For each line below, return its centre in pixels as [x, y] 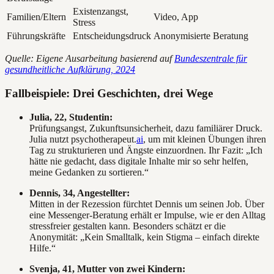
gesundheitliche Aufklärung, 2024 [70, 70]
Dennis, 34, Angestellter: [80, 193]
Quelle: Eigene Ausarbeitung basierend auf [90, 59]
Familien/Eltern [36, 17]
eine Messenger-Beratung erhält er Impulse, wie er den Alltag [147, 215]
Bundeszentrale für [211, 59]
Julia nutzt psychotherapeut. [83, 139]
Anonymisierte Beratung [201, 36]
